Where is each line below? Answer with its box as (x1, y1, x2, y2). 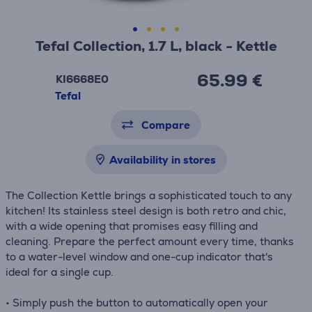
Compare (141, 118, 190, 132)
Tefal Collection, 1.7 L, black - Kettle (35, 37, 277, 55)
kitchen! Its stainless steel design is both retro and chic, (6, 204, 286, 217)
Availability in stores (109, 153, 216, 166)
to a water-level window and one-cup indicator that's (6, 250, 273, 263)
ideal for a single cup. (6, 265, 116, 279)
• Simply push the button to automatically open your (6, 296, 268, 309)
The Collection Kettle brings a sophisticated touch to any (6, 189, 292, 202)
